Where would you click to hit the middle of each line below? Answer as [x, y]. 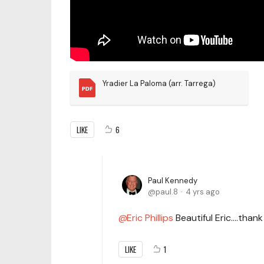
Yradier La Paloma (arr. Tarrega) [159, 83]
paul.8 [167, 192]
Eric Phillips [150, 217]
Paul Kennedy [173, 180]
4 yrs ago [203, 192]
